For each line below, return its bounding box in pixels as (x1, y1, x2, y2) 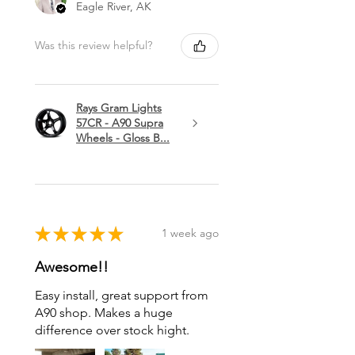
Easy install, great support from (35, 287, 208, 303)
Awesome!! (35, 258, 109, 276)
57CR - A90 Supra (76, 115, 163, 130)
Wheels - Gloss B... (76, 130, 170, 145)
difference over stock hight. (35, 322, 189, 338)
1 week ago (162, 226, 219, 241)
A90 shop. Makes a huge (35, 304, 173, 320)
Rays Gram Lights (76, 100, 162, 115)
